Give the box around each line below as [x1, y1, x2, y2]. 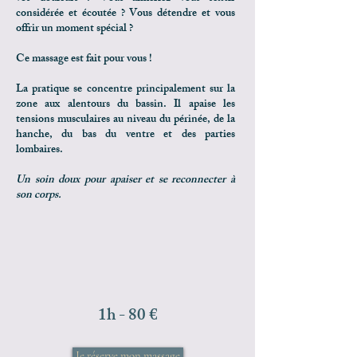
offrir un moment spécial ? [16, 19, 135, 39]
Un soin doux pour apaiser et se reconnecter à [16, 171, 235, 190]
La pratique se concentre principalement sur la [16, 80, 235, 100]
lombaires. [16, 140, 65, 160]
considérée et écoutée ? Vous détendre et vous [16, 4, 235, 24]
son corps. [16, 186, 61, 206]
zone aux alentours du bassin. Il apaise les [16, 95, 235, 115]
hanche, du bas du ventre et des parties [16, 125, 235, 145]
